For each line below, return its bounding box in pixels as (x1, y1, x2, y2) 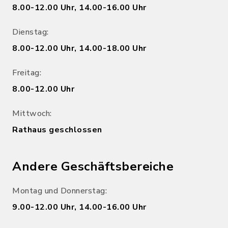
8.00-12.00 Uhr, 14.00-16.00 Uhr (12, 2, 147, 13)
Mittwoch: (12, 107, 52, 119)
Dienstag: (12, 26, 49, 38)
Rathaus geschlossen (12, 124, 102, 135)
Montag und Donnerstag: (12, 185, 107, 196)
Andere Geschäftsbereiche (12, 158, 174, 175)
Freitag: (12, 67, 41, 78)
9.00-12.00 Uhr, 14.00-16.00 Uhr (12, 201, 147, 213)
